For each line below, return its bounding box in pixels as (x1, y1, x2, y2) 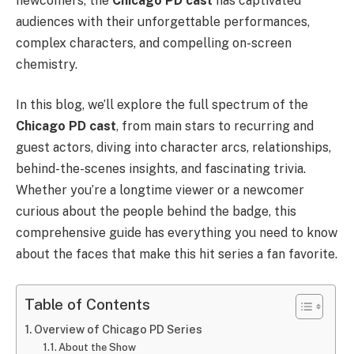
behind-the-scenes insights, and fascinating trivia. (16, 161, 306, 177)
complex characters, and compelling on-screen (16, 35, 292, 51)
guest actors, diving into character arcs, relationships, (16, 140, 331, 156)
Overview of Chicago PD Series (33, 322, 202, 336)
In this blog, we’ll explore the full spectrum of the (16, 97, 308, 113)
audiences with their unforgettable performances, (16, 13, 310, 29)
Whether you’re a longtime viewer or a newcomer (16, 183, 304, 198)
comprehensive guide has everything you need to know (16, 225, 337, 241)
